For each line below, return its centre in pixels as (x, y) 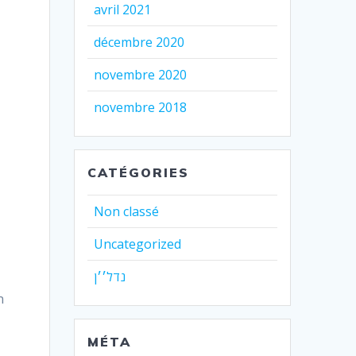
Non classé (127, 211)
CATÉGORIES (139, 172)
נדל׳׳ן (110, 276)
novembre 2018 (141, 107)
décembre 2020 (139, 42)
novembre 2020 (141, 74)
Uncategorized (138, 244)
